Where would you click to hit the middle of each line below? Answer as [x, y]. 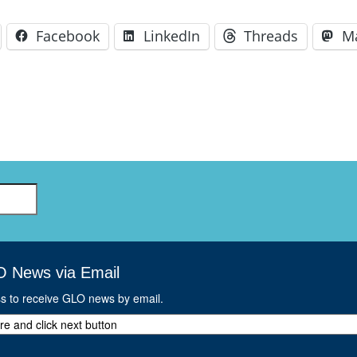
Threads [271, 36]
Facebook [68, 36]
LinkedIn [172, 36]
